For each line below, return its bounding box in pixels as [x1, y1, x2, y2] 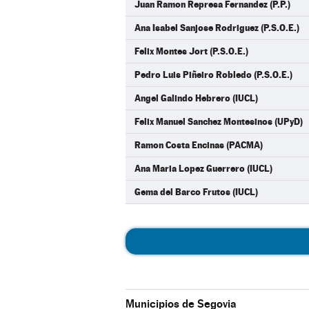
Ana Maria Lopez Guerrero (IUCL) [134, 163, 272, 174]
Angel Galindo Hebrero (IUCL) [134, 92, 258, 103]
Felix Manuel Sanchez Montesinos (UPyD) [134, 116, 303, 127]
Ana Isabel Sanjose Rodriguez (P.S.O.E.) [134, 22, 299, 33]
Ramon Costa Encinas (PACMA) [134, 139, 263, 150]
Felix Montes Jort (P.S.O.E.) [134, 46, 248, 57]
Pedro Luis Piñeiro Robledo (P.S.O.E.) [134, 69, 292, 80]
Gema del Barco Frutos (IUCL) [134, 186, 258, 197]
